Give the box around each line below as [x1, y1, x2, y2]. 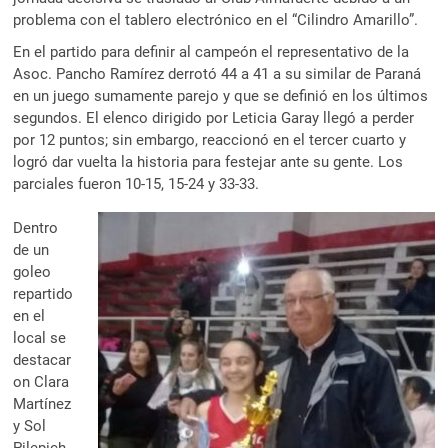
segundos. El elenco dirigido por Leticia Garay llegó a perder [13, 108, 415, 127]
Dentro [13, 219, 59, 238]
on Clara [13, 373, 70, 392]
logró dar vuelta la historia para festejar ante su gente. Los [13, 152, 404, 171]
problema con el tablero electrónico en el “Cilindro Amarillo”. [13, 10, 419, 29]
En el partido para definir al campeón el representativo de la [13, 42, 410, 61]
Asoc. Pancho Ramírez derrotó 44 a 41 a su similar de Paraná [13, 64, 422, 83]
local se [13, 329, 67, 348]
